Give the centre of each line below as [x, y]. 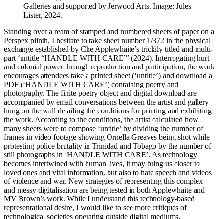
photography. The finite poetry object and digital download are [100, 93]
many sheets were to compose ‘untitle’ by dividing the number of [104, 128]
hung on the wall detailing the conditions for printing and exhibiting [108, 110]
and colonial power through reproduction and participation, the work [109, 66]
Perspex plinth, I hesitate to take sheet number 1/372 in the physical [107, 40]
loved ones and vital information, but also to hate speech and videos [108, 172]
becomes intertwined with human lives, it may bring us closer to [102, 163]
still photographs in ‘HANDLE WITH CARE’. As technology [100, 154]
